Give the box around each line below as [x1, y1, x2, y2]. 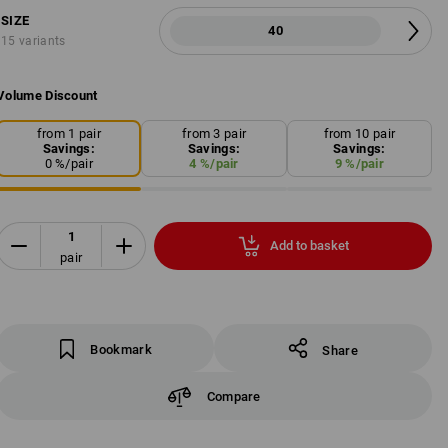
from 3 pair [181, 125, 247, 141]
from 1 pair [36, 125, 101, 141]
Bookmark [90, 342, 152, 357]
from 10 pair [323, 125, 396, 141]
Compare [206, 388, 261, 404]
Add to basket [269, 238, 349, 254]
